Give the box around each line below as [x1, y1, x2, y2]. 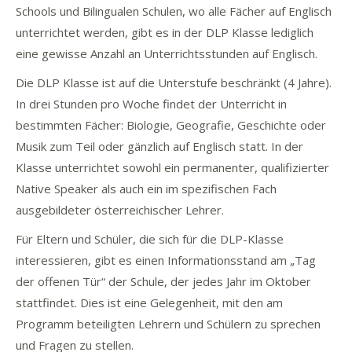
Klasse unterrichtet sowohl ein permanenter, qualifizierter [16, 159, 329, 176]
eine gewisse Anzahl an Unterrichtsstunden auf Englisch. [16, 46, 317, 62]
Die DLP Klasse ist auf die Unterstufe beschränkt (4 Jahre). [16, 75, 332, 91]
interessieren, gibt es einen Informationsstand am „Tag [16, 252, 316, 269]
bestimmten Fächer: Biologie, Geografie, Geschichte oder [16, 117, 326, 134]
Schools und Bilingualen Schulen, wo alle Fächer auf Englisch [16, 3, 332, 20]
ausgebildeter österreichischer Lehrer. [16, 202, 224, 218]
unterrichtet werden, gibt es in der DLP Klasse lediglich [16, 24, 313, 41]
